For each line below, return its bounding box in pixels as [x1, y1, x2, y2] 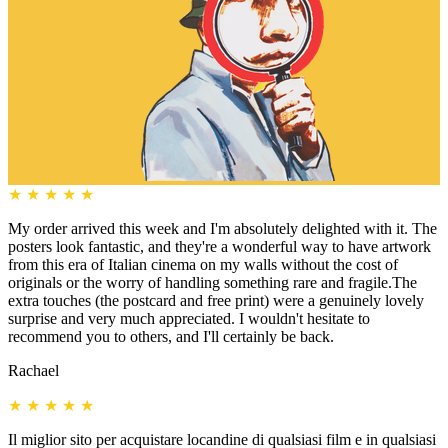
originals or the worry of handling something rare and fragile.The [8, 273, 417, 291]
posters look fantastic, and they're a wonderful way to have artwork [8, 237, 431, 255]
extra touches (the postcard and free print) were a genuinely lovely [8, 291, 424, 309]
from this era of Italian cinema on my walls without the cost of [8, 255, 398, 273]
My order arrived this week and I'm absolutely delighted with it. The [8, 219, 437, 237]
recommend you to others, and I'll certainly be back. [8, 327, 334, 345]
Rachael [8, 361, 59, 379]
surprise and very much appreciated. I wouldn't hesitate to [8, 309, 370, 327]
